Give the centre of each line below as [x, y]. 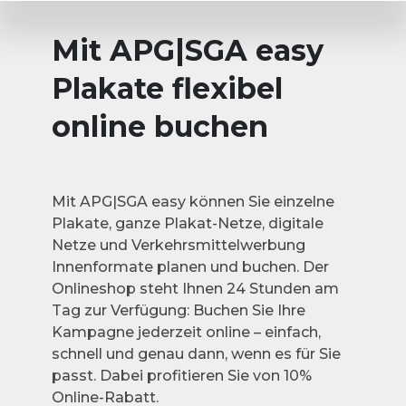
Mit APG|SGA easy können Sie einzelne [193, 202]
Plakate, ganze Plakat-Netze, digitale [187, 223]
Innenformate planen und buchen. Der [190, 267]
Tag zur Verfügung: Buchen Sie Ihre [178, 310]
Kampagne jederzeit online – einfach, [186, 332]
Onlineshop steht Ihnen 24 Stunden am [195, 289]
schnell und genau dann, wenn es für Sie [196, 354]
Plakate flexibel [167, 88]
